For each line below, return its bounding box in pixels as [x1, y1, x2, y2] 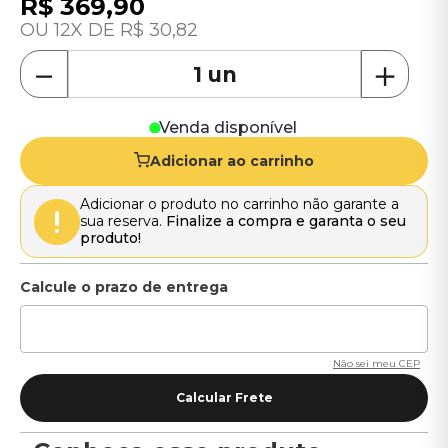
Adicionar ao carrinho [150, 151, 314, 170]
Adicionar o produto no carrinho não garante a [80, 195, 399, 213]
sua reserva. [80, 212, 166, 230]
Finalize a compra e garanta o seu [166, 212, 406, 230]
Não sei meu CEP [333, 357, 420, 370]
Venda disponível [159, 118, 297, 137]
